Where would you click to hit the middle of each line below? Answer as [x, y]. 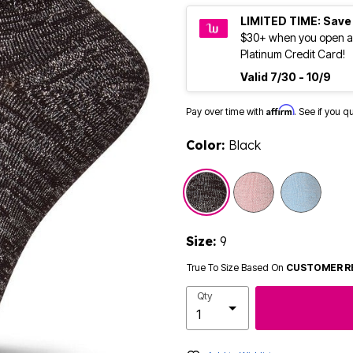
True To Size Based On [236, 268]
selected [256, 181]
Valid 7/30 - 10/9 [286, 77]
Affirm [280, 110]
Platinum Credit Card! [293, 54]
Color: [207, 145]
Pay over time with [226, 112]
